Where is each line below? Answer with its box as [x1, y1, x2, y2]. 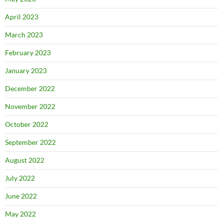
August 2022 [5, 156, 44, 164]
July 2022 [5, 174, 35, 182]
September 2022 [5, 138, 56, 146]
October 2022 [5, 120, 48, 128]
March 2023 [5, 30, 43, 39]
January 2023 [5, 66, 47, 75]
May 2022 [5, 210, 36, 218]
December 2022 [5, 84, 55, 93]
